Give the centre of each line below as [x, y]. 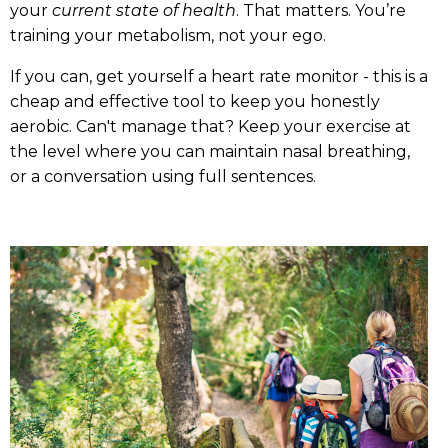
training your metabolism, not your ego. [168, 36]
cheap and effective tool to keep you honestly [195, 102]
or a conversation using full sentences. [163, 177]
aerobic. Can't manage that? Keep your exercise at [210, 127]
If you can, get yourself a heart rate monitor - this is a [219, 77]
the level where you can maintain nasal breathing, [210, 152]
